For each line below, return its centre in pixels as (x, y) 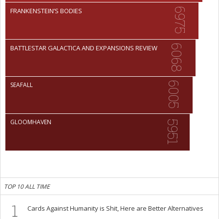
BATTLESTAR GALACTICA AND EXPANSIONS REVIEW (84, 48)
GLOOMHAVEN (31, 122)
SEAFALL (22, 85)
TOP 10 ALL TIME (27, 186)
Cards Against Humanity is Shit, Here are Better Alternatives (115, 208)
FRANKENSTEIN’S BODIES (46, 11)
